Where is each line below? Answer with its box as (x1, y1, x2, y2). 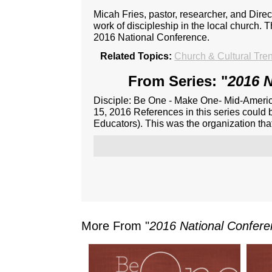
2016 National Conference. (93, 32, 210, 42)
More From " (81, 219, 150, 233)
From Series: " (127, 72, 228, 89)
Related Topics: (100, 50, 172, 61)
